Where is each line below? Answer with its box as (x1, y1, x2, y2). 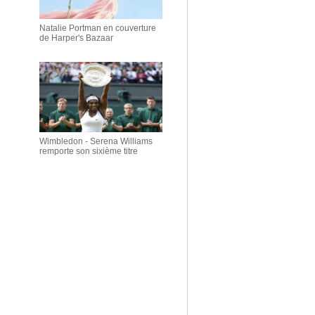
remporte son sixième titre (39, 146, 138, 156)
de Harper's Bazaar (39, 33, 113, 43)
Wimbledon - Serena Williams (39, 136, 153, 146)
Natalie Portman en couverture (39, 23, 156, 33)
